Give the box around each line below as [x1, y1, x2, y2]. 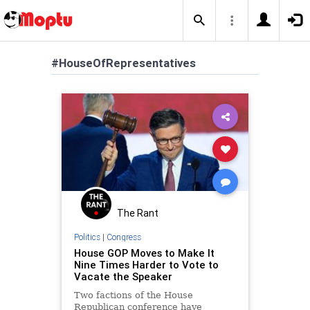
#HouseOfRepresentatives [51, 55, 196, 71]
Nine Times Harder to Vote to [73, 257, 219, 271]
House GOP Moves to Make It [73, 246, 215, 259]
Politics [73, 231, 100, 242]
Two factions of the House [73, 289, 193, 300]
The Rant [117, 207, 158, 219]
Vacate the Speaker [73, 269, 172, 283]
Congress [106, 231, 141, 242]
